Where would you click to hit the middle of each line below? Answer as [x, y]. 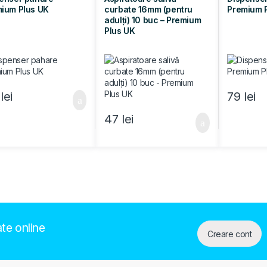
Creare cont [230, 234]
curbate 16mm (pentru [148, 9]
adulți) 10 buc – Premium [153, 20]
